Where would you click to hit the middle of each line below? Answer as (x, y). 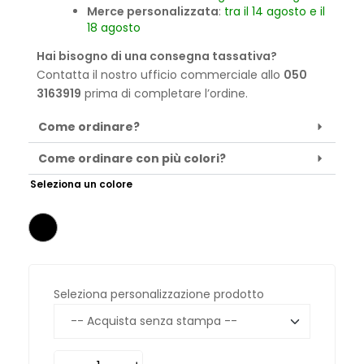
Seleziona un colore (81, 184)
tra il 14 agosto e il (275, 12)
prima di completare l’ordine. (165, 94)
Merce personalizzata (153, 12)
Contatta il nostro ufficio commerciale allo (160, 75)
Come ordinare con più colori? (132, 159)
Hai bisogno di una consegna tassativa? (157, 56)
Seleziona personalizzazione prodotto (159, 295)
